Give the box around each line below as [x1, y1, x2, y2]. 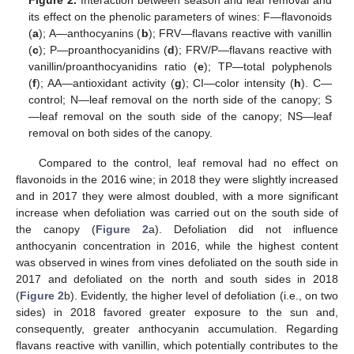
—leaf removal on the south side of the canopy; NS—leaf [28, 110, 332, 123]
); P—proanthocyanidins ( [39, 43, 168, 57]
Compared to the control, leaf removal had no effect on [38, 156, 338, 170]
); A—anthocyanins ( [39, 27, 141, 40]
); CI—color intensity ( [181, 77, 295, 90]
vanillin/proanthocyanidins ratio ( [28, 60, 198, 73]
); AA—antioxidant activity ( [36, 77, 175, 90]
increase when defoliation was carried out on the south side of [16, 206, 338, 220]
